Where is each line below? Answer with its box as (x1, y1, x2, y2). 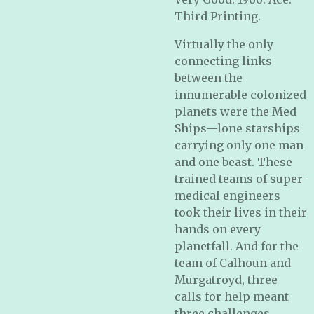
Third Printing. (175, 9, 261, 23)
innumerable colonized (175, 88, 306, 102)
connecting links (175, 54, 272, 68)
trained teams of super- (175, 172, 307, 186)
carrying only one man (175, 138, 303, 152)
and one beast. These (175, 155, 292, 169)
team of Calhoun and (175, 256, 291, 270)
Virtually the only (175, 37, 273, 51)
